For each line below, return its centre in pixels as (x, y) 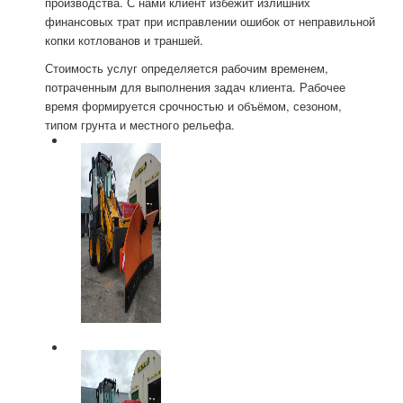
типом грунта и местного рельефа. (140, 124)
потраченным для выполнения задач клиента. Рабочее (195, 86)
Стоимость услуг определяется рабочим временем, (187, 67)
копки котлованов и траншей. (124, 40)
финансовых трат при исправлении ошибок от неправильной (210, 21)
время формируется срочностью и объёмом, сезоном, (193, 105)
